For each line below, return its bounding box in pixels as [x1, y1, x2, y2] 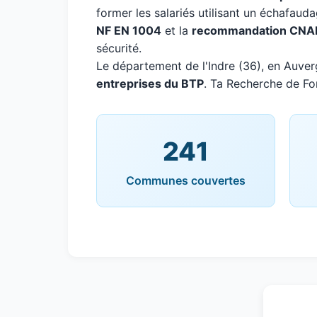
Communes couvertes [126, 173, 246, 188]
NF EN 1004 [96, 23, 161, 38]
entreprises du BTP [96, 76, 204, 91]
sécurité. [96, 41, 142, 55]
